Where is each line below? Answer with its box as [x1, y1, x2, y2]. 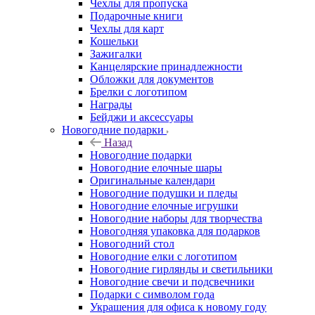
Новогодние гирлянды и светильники [90, 262, 273, 275]
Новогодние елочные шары [90, 161, 222, 174]
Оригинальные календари [90, 174, 215, 186]
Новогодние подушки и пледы [90, 186, 238, 199]
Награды [90, 98, 132, 110]
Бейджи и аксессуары [90, 110, 193, 123]
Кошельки [90, 34, 139, 47]
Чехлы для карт [90, 22, 164, 34]
